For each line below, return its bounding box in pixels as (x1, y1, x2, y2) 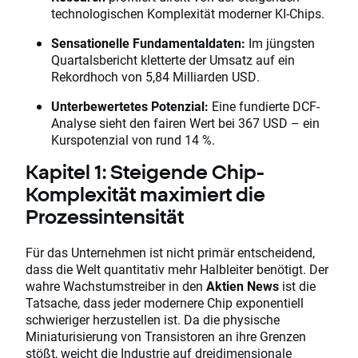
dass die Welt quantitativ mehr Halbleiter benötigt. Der (26, 261, 328, 278)
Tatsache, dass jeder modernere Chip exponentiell (26, 294, 304, 312)
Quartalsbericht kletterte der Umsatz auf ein (51, 51, 295, 69)
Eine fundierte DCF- (209, 97, 320, 115)
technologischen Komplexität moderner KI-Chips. (51, 5, 324, 22)
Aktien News (206, 277, 279, 295)
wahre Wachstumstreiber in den (26, 277, 206, 295)
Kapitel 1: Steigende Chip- (26, 161, 264, 184)
